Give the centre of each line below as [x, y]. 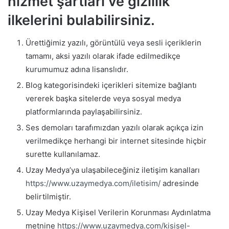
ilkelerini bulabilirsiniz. [81, 20]
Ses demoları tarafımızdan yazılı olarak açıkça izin [114, 128]
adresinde [180, 184]
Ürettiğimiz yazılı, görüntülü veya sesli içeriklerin [113, 43]
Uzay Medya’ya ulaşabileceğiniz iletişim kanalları [113, 170]
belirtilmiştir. [48, 197]
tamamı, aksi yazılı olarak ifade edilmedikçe [103, 56]
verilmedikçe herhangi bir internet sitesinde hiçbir [116, 141]
